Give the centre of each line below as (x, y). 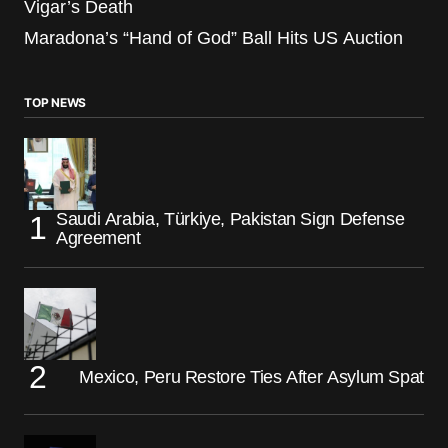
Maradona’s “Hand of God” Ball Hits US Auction (213, 37)
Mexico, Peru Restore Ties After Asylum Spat (251, 376)
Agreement (98, 237)
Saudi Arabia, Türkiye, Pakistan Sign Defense (230, 218)
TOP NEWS (55, 102)
